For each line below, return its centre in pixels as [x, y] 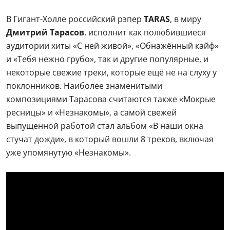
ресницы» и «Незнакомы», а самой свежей [91, 112]
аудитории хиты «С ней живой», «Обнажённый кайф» [112, 46]
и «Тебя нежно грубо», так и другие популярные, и [107, 59]
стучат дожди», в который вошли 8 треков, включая [110, 139]
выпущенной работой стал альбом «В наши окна [105, 126]
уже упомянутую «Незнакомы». [69, 152]
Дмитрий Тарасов [45, 32]
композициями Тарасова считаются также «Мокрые [111, 99]
